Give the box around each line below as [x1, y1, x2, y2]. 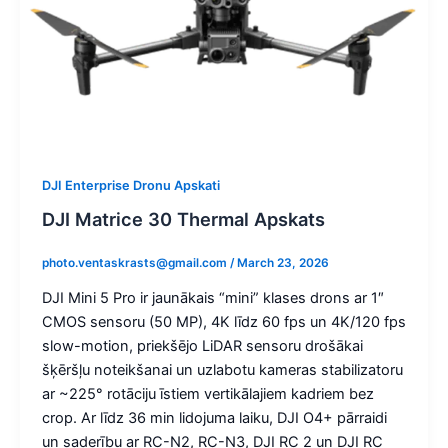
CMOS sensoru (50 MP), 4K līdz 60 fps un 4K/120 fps [41, 313, 406, 332]
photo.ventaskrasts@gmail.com [41, 256, 230, 271]
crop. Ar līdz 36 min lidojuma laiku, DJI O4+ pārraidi [41, 409, 387, 428]
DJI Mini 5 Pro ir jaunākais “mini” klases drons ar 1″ [41, 289, 384, 308]
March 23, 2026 [236, 256, 329, 271]
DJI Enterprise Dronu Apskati [41, 177, 220, 193]
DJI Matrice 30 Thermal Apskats [41, 208, 325, 231]
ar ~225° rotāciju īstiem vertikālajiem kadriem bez [41, 385, 374, 404]
